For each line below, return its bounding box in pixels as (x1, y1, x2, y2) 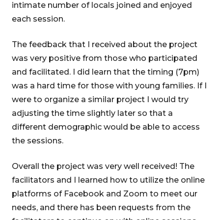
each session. (12, 14, 65, 24)
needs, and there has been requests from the (12, 203, 191, 212)
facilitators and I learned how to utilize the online (12, 175, 205, 185)
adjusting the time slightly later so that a (12, 109, 173, 118)
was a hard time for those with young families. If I (12, 81, 207, 90)
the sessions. (12, 136, 63, 145)
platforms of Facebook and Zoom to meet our (12, 189, 197, 198)
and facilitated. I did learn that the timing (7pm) (12, 67, 199, 77)
